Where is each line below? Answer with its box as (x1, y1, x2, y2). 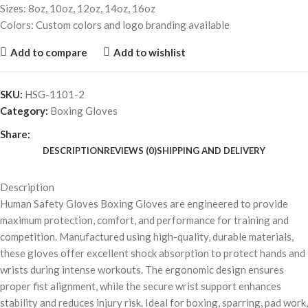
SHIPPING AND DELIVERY (157, 145, 265, 157)
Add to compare (10, 45, 87, 58)
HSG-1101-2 (25, 88, 85, 101)
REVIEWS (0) (104, 145, 157, 157)
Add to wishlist (113, 45, 186, 58)
